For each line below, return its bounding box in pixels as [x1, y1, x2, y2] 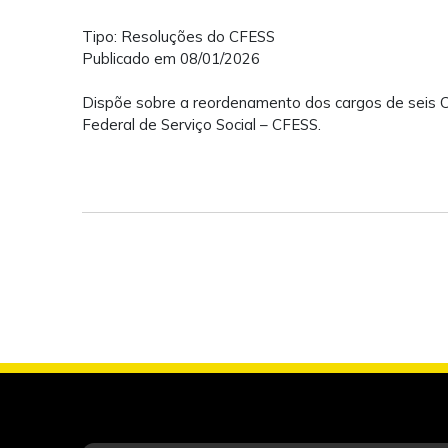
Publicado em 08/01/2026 [82, 49, 261, 69]
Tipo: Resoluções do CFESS [82, 27, 276, 47]
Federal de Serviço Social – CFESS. [82, 115, 322, 135]
